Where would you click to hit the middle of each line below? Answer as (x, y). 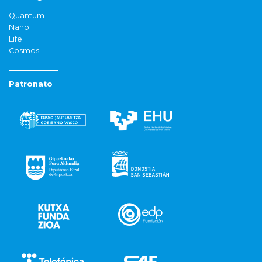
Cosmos (24, 51)
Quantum (27, 16)
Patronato (31, 84)
